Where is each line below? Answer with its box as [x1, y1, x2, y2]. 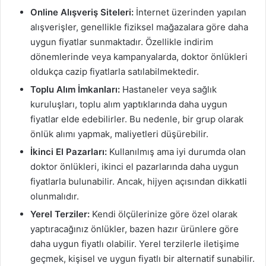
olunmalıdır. [30, 191, 79, 202]
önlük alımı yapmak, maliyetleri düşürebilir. [30, 128, 208, 140]
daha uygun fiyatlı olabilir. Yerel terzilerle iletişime [30, 238, 239, 249]
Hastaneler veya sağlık [120, 84, 217, 95]
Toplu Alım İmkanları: [30, 84, 120, 95]
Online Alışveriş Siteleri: [30, 7, 134, 18]
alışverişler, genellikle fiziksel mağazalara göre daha [30, 21, 248, 33]
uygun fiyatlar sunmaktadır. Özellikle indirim [30, 36, 213, 47]
